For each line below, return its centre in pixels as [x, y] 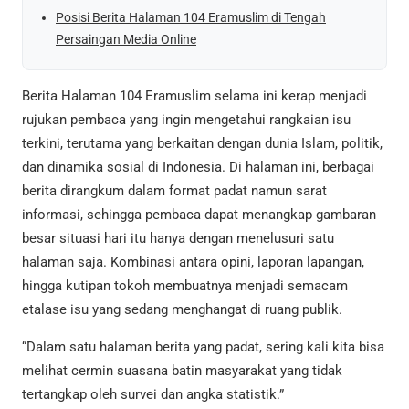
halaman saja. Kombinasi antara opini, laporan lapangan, [193, 262]
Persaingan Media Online [126, 40]
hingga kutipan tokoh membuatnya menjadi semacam [185, 285]
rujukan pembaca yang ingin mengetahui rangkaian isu [186, 119]
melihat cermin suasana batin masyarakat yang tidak [182, 370]
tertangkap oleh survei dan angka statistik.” [153, 394]
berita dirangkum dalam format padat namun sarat [174, 190]
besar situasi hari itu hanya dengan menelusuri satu [178, 238]
